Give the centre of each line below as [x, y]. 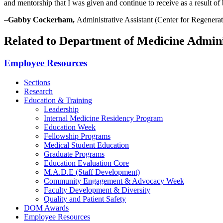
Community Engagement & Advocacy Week [114, 181]
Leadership [61, 109]
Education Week [70, 127]
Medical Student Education [86, 145]
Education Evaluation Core [86, 163]
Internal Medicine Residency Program [103, 118]
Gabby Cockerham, [42, 20]
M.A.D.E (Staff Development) [92, 172]
